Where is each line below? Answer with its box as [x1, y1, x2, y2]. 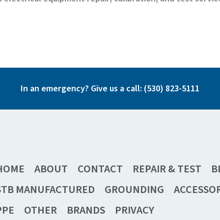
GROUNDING [105, 181, 165, 197]
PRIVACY [115, 202, 155, 218]
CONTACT [78, 161, 123, 177]
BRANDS [67, 202, 106, 218]
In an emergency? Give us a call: [21, 82, 144, 95]
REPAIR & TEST [133, 161, 202, 177]
